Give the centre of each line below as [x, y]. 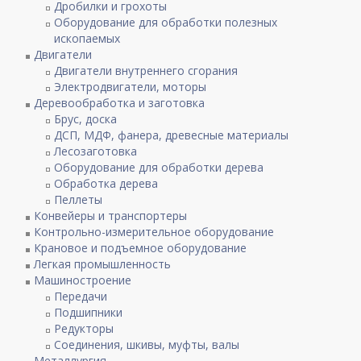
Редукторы [84, 328]
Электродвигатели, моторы [131, 87]
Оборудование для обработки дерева [159, 167]
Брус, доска [86, 119]
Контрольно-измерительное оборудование [154, 232]
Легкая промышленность [103, 264]
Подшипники [89, 312]
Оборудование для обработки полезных [166, 22]
